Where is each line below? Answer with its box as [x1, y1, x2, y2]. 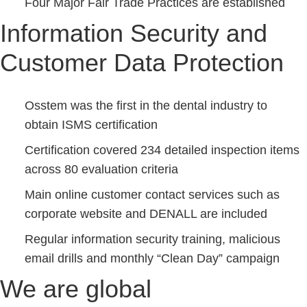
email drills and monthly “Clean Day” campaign [25, 251, 280, 265]
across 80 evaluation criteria [25, 162, 178, 176]
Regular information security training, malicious [25, 232, 280, 246]
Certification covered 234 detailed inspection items [25, 143, 299, 157]
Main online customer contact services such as [25, 188, 280, 201]
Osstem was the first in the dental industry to [25, 99, 267, 112]
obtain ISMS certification [25, 118, 158, 132]
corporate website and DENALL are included [25, 207, 267, 221]
